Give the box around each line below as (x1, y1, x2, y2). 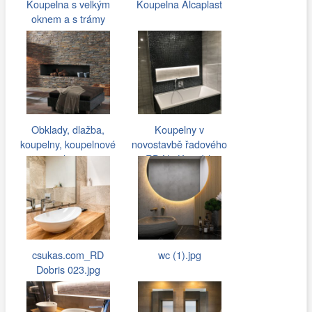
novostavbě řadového (132, 136, 228, 152)
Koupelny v (155, 122, 205, 137)
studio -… (47, 151, 90, 166)
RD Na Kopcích (145, 151, 214, 166)
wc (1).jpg (157, 247, 201, 263)
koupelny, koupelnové (20, 136, 116, 152)
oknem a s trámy (31, 11, 105, 26)
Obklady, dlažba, (31, 122, 105, 137)
